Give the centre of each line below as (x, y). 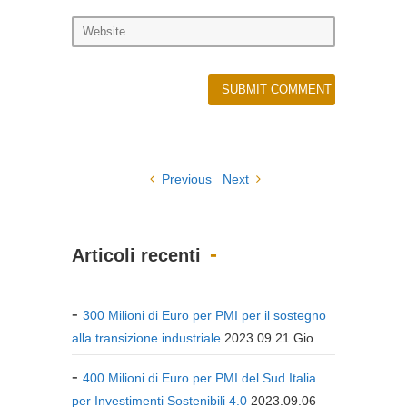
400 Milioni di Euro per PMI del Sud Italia (199, 377)
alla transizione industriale (146, 338)
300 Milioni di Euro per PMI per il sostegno (204, 315)
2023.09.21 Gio (269, 338)
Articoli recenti (136, 255)
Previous (185, 179)
